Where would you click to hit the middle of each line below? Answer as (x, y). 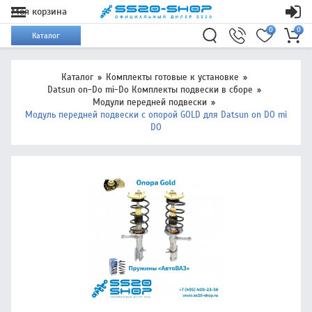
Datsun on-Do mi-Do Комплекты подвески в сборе (150, 90)
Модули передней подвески (150, 102)
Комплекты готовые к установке (172, 77)
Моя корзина (39, 11)
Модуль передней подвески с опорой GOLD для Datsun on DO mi (156, 115)
